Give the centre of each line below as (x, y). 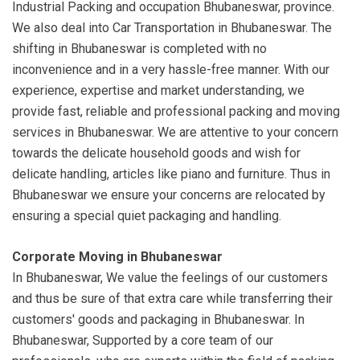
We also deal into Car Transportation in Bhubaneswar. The (172, 28)
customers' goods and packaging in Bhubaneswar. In (158, 320)
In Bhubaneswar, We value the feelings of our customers (170, 278)
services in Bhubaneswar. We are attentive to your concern (175, 133)
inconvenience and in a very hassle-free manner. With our (171, 70)
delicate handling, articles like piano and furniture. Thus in (171, 174)
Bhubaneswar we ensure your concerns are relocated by (169, 195)
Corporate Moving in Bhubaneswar (117, 257)
